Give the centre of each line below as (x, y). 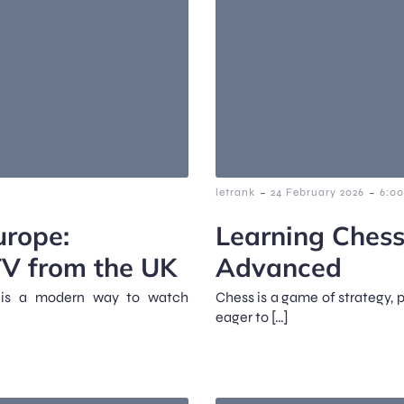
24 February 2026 (317, 192)
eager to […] (252, 317)
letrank (235, 192)
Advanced (279, 266)
